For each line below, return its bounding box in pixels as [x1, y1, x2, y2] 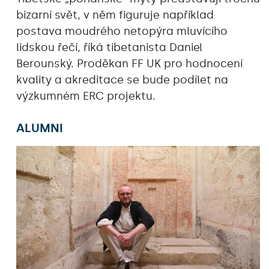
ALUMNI [16, 120, 63, 135]
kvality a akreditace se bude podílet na [16, 73, 228, 86]
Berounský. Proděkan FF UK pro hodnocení [16, 56, 243, 70]
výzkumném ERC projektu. [16, 89, 156, 103]
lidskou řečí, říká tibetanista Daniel [16, 40, 202, 54]
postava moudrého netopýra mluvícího [16, 24, 228, 38]
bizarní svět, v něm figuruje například [16, 8, 214, 22]
